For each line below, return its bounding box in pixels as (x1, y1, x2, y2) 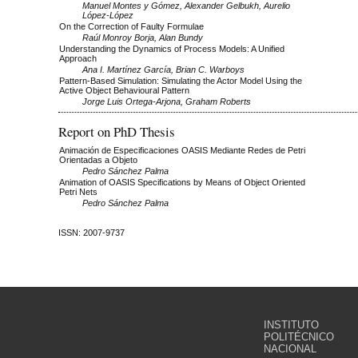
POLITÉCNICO (264, 330, 334, 343)
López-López (82, 10, 133, 21)
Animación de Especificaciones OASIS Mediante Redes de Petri (59, 145, 305, 155)
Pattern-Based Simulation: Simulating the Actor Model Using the (59, 76, 302, 86)
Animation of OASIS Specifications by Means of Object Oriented (59, 177, 305, 187)
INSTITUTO (264, 318, 319, 331)
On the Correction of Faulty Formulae (59, 22, 204, 32)
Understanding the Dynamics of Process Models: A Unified (59, 44, 284, 54)
